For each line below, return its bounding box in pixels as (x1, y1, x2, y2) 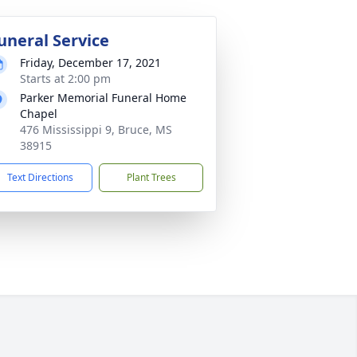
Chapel (20, 106, 57, 121)
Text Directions (7, 171, 73, 184)
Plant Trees (126, 171, 176, 184)
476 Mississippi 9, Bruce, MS (20, 122, 172, 137)
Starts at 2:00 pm (20, 71, 111, 86)
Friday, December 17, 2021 (20, 55, 161, 70)
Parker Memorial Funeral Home (20, 90, 186, 105)
